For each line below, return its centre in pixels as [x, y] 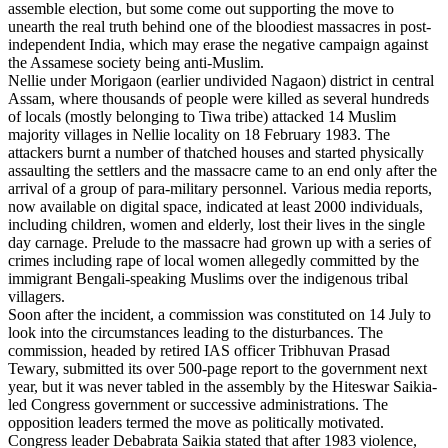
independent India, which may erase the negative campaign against [218, 44]
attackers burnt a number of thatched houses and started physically [216, 152]
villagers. [36, 296]
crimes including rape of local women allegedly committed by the [213, 260]
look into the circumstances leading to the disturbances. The [195, 332]
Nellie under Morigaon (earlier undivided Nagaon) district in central [221, 80]
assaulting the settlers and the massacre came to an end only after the [222, 170]
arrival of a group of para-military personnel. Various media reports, [220, 188]
